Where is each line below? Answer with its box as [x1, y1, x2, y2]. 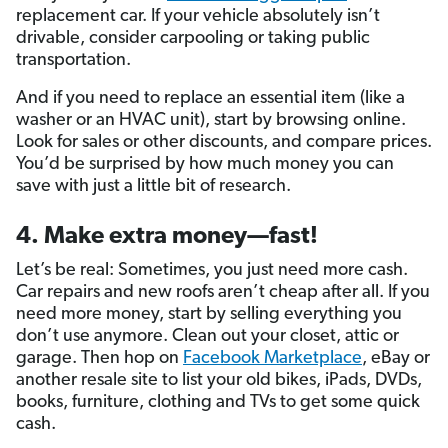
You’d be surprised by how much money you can [16, 155, 394, 175]
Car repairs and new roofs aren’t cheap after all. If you [16, 283, 430, 303]
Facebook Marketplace [183, 349, 362, 369]
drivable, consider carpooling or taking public [16, 29, 370, 49]
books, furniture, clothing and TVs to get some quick [16, 393, 420, 413]
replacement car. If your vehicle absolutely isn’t [16, 7, 380, 27]
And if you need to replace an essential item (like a [16, 89, 405, 109]
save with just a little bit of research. [16, 177, 291, 197]
